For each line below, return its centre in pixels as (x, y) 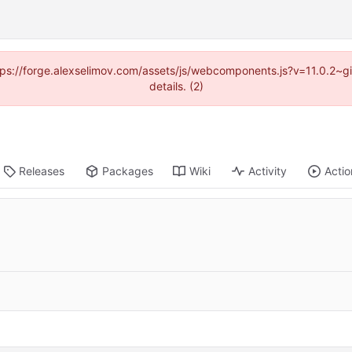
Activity (268, 171)
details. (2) (176, 86)
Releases (42, 171)
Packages (128, 171)
